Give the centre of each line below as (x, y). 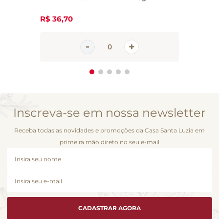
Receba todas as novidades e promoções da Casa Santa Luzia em (109, 130)
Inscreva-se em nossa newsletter (109, 112)
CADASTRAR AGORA (109, 208)
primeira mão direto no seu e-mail (109, 142)
